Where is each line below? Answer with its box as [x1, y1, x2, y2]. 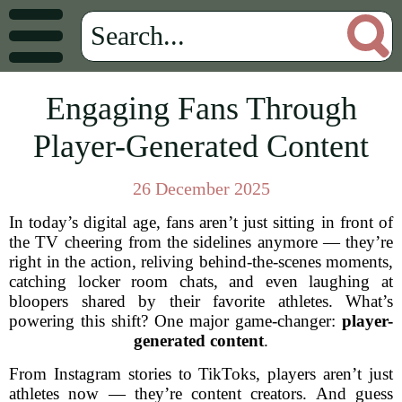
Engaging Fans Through [45, 91, 357, 127]
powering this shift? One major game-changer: [9, 311, 342, 330]
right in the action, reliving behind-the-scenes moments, [9, 252, 393, 271]
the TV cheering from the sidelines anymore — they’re [9, 232, 393, 251]
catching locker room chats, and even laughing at [9, 272, 393, 291]
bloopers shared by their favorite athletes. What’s [9, 292, 393, 310]
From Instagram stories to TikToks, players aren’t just [9, 364, 393, 383]
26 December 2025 [132, 179, 270, 198]
